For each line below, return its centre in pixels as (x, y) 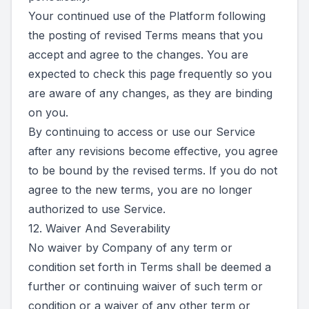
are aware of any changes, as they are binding (150, 93)
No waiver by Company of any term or (130, 248)
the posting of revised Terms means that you (146, 35)
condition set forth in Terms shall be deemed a (150, 267)
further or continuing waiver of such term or (146, 286)
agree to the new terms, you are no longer (140, 190)
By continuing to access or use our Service (142, 132)
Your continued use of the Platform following (147, 16)
